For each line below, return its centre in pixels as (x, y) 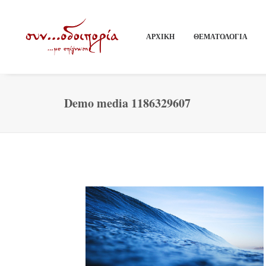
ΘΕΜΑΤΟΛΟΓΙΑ (221, 37)
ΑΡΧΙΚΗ (160, 37)
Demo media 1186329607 (127, 103)
